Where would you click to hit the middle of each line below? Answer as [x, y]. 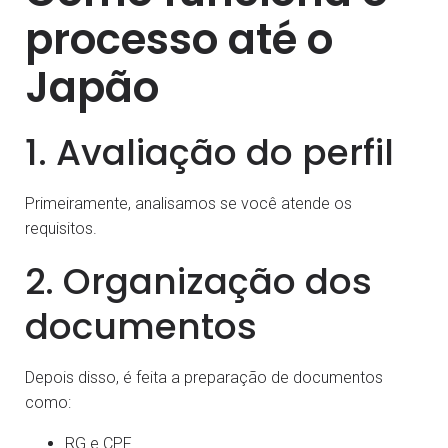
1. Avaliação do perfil [209, 153]
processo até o [179, 40]
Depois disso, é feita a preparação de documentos [204, 378]
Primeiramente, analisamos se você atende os [188, 204]
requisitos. [61, 229]
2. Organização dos [198, 282]
